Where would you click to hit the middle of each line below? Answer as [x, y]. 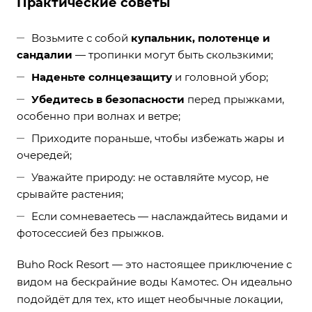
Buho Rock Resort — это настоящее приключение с [154, 265]
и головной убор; [220, 77]
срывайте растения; [70, 194]
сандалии [45, 55]
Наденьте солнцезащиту [102, 77]
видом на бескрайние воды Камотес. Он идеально [155, 282]
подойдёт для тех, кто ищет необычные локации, [150, 299]
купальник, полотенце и [201, 38]
